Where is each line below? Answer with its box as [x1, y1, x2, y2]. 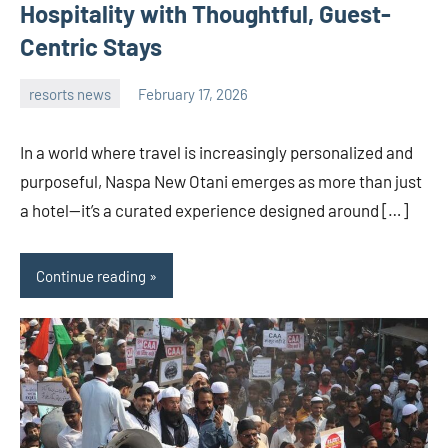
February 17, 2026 [138, 84, 248, 103]
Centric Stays [20, 32, 162, 62]
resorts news [29, 84, 111, 103]
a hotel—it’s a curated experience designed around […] [20, 200, 408, 221]
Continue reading [36, 266, 146, 285]
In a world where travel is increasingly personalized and [20, 142, 413, 163]
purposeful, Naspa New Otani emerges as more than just [20, 171, 422, 192]
